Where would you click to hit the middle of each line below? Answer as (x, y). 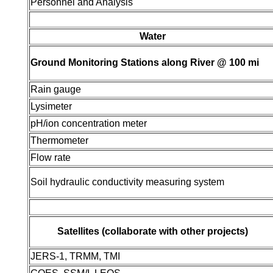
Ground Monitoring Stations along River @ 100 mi (145, 62)
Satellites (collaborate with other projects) (153, 231)
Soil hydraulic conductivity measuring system (127, 182)
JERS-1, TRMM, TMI (75, 256)
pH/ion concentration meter (89, 123)
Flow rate (51, 158)
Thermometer (59, 140)
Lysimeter (51, 106)
